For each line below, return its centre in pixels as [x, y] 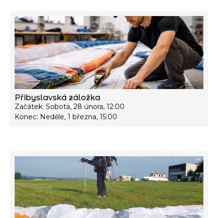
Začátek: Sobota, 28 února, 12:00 [70, 106]
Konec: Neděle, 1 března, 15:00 [66, 117]
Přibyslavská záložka [57, 97]
